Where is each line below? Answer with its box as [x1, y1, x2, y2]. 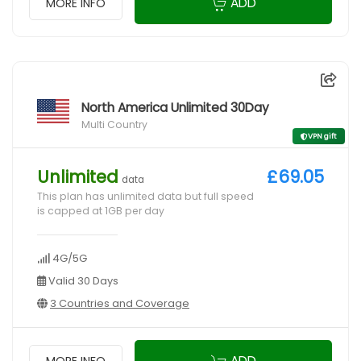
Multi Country [81, 118, 147, 132]
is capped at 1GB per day [37, 204, 164, 218]
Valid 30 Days [46, 273, 118, 289]
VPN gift [308, 131, 337, 142]
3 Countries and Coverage [50, 296, 189, 312]
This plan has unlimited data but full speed [37, 189, 254, 204]
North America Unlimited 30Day [81, 99, 269, 117]
